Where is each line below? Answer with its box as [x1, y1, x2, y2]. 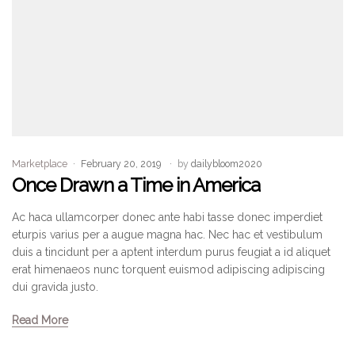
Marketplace [12, 157, 67, 170]
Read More [12, 313, 68, 326]
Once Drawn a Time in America [12, 173, 260, 197]
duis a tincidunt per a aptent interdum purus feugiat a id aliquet [12, 245, 330, 258]
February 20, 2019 [81, 157, 161, 170]
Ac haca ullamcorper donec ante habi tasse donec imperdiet [12, 210, 323, 223]
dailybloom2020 [191, 157, 262, 170]
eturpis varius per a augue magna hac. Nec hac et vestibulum [12, 227, 323, 241]
